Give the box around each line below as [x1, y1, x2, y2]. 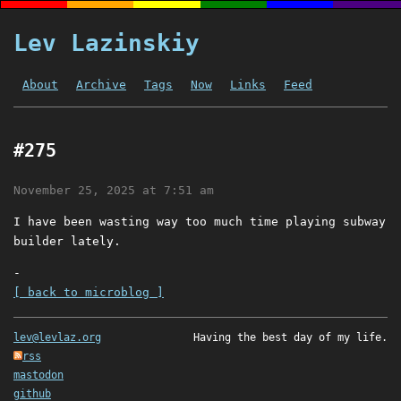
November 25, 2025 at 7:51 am [13, 183, 214, 198]
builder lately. [13, 235, 121, 249]
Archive [76, 78, 126, 91]
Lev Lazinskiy [13, 30, 200, 56]
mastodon [13, 369, 64, 382]
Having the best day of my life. [193, 331, 388, 345]
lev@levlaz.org [13, 331, 101, 345]
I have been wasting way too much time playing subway [13, 215, 386, 229]
